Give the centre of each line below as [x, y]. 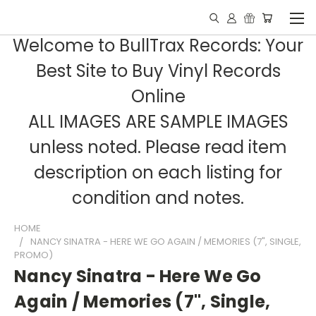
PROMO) [34, 255]
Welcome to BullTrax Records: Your [158, 45]
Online [158, 96]
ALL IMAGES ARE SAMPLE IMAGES [158, 122]
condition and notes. [158, 198]
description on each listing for [158, 172]
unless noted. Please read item [158, 147]
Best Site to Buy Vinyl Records [158, 71]
